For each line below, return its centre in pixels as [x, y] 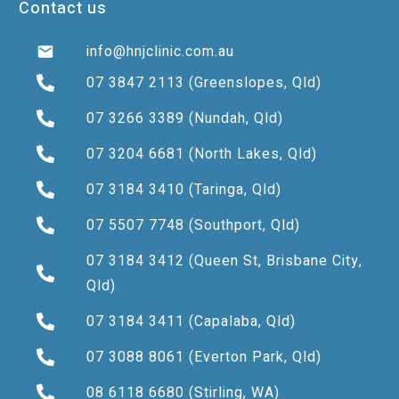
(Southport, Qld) [243, 226]
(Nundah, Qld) [234, 119]
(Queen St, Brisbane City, [274, 261]
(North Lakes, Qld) [251, 155]
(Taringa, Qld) [233, 190]
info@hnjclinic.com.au [161, 52]
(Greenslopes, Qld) [253, 83]
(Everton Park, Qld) [253, 358]
